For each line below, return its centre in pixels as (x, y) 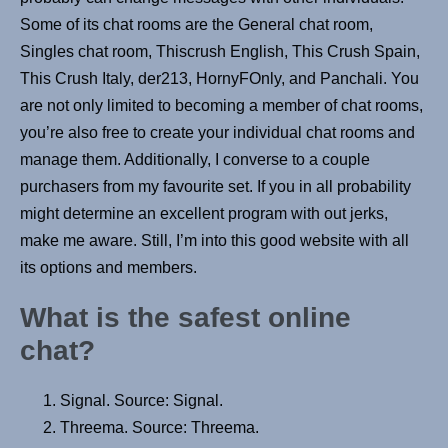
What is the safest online (185, 318)
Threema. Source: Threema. (159, 428)
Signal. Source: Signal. (141, 401)
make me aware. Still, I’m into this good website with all (214, 241)
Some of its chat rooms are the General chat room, (196, 25)
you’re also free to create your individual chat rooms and (217, 133)
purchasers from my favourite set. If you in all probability (215, 187)
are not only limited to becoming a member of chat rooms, (221, 106)
